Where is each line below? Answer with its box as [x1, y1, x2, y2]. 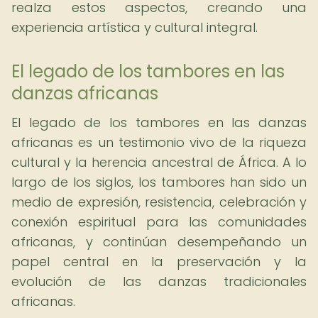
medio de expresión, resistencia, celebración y [11, 193, 307, 211]
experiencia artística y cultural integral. [11, 18, 258, 36]
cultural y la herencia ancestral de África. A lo [11, 153, 307, 171]
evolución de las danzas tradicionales [11, 273, 307, 290]
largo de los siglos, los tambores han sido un [11, 173, 307, 191]
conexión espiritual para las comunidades [11, 213, 307, 231]
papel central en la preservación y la [11, 253, 307, 270]
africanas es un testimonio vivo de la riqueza [11, 133, 307, 151]
